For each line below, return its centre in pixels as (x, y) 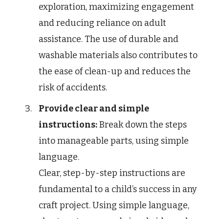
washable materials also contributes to (118, 55)
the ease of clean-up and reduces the (115, 72)
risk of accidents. (73, 88)
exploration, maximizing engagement (116, 7)
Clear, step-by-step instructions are (112, 173)
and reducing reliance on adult (102, 23)
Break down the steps (142, 125)
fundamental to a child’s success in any (118, 189)
